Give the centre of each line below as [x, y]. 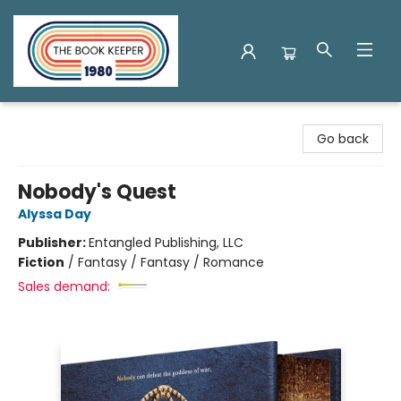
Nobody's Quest [97, 192]
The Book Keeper [66, 119]
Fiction [41, 262]
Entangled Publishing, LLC [166, 243]
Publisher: [53, 243]
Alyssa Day [55, 214]
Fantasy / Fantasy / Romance [171, 262]
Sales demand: [64, 286]
